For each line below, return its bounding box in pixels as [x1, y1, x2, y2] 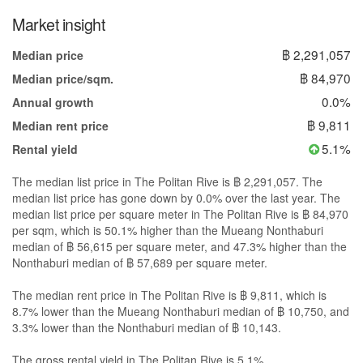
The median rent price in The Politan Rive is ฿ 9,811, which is [12, 286, 327, 303]
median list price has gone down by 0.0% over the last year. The [12, 189, 340, 206]
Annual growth [12, 93, 94, 110]
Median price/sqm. [12, 70, 113, 87]
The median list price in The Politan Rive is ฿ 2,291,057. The [12, 173, 322, 190]
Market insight [12, 11, 105, 36]
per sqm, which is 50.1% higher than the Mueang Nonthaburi [12, 221, 323, 238]
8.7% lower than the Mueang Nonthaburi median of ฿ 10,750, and [12, 302, 349, 319]
